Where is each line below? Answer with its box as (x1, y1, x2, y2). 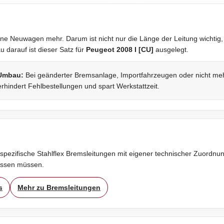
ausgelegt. (153, 45, 188, 53)
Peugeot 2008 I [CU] (86, 45, 153, 53)
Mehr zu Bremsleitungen (17, 183, 100, 191)
